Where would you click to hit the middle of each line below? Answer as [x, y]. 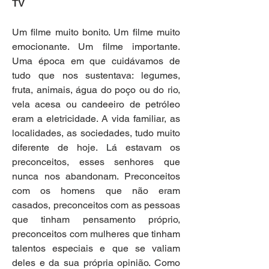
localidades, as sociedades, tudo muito [96, 133]
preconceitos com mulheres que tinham [96, 234]
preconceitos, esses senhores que [96, 162]
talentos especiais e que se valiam [96, 249]
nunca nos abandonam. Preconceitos [96, 177]
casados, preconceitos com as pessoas [96, 205]
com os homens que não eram [96, 191]
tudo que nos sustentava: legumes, [96, 76]
